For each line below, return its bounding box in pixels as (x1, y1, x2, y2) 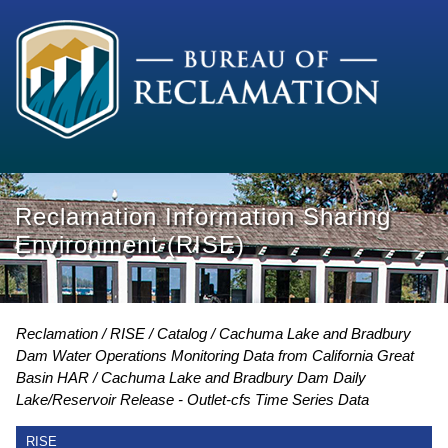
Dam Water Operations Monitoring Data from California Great (16, 346, 414, 364)
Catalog (157, 324, 207, 342)
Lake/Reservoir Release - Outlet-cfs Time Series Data (16, 390, 369, 408)
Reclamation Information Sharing (15, 203, 391, 231)
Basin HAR (16, 368, 89, 386)
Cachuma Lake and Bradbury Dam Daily (101, 368, 366, 386)
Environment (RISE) (15, 231, 245, 259)
